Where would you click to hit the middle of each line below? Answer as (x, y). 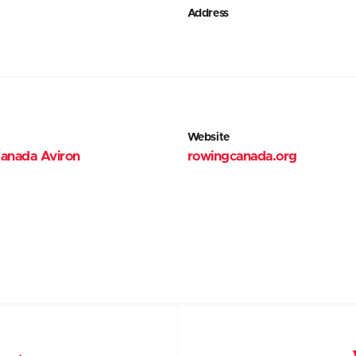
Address (208, 14)
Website (208, 137)
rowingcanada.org (242, 156)
